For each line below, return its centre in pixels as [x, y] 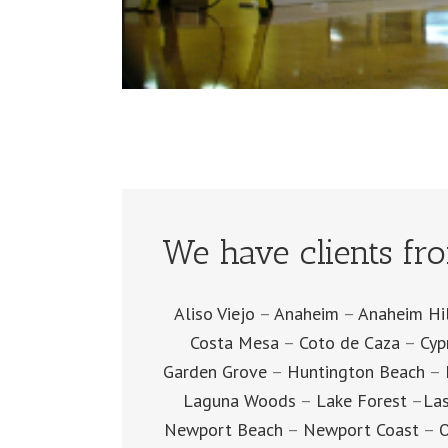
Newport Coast [360, 429]
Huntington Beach [355, 371]
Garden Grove [214, 371]
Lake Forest [361, 400]
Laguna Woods [239, 400]
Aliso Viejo [214, 313]
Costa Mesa [234, 342]
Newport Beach [223, 429]
